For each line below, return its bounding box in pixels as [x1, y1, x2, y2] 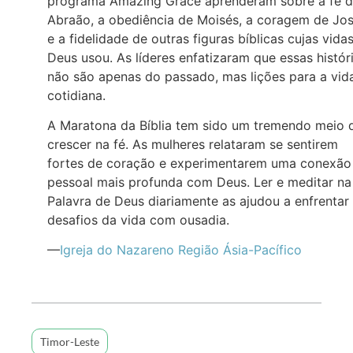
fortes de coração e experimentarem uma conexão [47, 155, 351, 171]
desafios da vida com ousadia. [47, 212, 229, 228]
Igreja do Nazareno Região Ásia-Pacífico [60, 242, 302, 258]
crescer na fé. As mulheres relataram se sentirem [47, 136, 338, 152]
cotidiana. [47, 87, 106, 103]
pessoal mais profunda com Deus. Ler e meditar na [47, 174, 351, 190]
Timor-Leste [40, 334, 99, 348]
